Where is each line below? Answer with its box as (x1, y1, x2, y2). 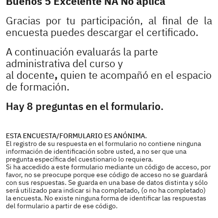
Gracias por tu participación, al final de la (6, 14, 212, 28)
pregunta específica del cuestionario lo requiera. (6, 155, 153, 164)
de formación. (6, 80, 70, 94)
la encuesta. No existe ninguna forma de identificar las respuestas (6, 194, 206, 203)
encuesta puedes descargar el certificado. (6, 26, 201, 39)
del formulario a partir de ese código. (6, 201, 118, 211)
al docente (6, 69, 54, 82)
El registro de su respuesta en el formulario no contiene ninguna (6, 139, 201, 148)
